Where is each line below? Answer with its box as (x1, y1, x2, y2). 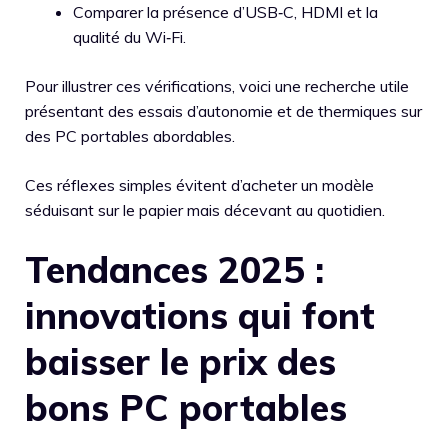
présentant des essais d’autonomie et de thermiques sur (25, 101, 422, 122)
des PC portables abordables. (25, 126, 235, 147)
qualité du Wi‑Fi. (73, 27, 186, 48)
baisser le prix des (25, 339, 336, 385)
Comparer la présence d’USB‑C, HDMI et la (73, 2, 378, 23)
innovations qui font (25, 293, 375, 339)
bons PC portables (25, 385, 347, 431)
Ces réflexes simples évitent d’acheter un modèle (25, 175, 374, 196)
